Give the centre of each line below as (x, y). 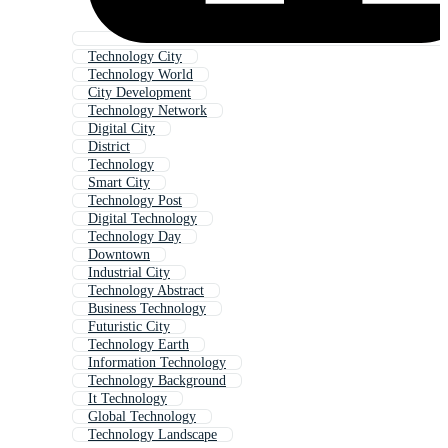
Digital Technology (142, 219)
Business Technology (147, 309)
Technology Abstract (146, 291)
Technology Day (134, 237)
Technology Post (135, 201)
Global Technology (142, 417)
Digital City (121, 129)
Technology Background (157, 381)
